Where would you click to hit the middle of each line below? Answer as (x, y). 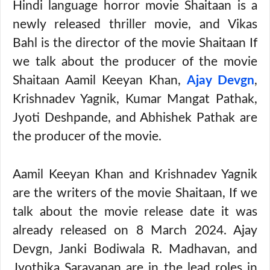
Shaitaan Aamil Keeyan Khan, (100, 81)
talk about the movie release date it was (135, 212)
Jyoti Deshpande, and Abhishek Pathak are (135, 118)
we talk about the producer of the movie (135, 62)
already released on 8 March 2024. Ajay (135, 230)
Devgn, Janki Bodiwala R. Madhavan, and (135, 249)
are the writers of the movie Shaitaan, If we (135, 193)
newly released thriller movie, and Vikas (135, 25)
